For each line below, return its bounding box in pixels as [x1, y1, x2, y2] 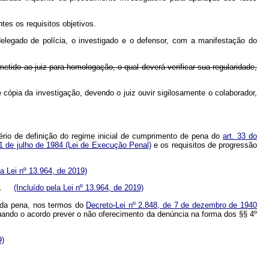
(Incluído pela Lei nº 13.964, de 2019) [13, 183, 144, 193]
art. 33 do [223, 131, 258, 141]
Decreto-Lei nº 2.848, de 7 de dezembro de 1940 [86, 200, 258, 210]
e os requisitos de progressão [151, 140, 258, 150]
